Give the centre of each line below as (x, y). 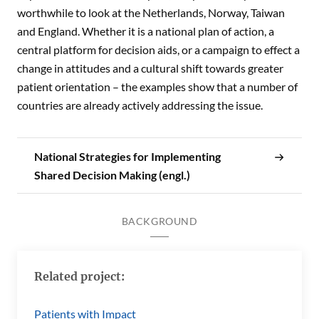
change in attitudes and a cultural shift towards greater (150, 68)
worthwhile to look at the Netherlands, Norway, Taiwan (151, 12)
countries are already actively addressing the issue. (141, 105)
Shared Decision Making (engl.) (112, 174)
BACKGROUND (159, 221)
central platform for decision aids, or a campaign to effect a (158, 49)
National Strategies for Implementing (127, 156)
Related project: (79, 276)
